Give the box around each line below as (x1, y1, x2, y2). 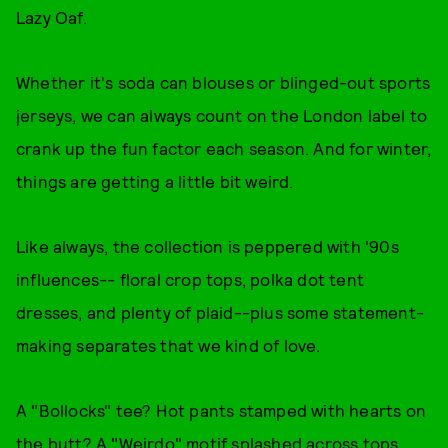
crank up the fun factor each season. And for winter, (16, 138, 432, 158)
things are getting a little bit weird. (16, 171, 298, 191)
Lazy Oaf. (16, 7, 87, 27)
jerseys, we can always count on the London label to (16, 105, 428, 125)
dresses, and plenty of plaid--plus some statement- (16, 302, 425, 322)
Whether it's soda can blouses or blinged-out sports (16, 72, 431, 92)
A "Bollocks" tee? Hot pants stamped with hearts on (16, 400, 427, 420)
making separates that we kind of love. (16, 335, 321, 355)
